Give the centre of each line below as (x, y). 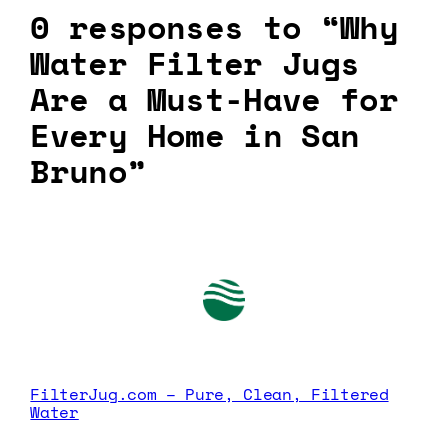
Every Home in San (195, 135)
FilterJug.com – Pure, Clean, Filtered (209, 394)
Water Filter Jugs (195, 63)
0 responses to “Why (214, 27)
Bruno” (88, 171)
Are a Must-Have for (214, 99)
